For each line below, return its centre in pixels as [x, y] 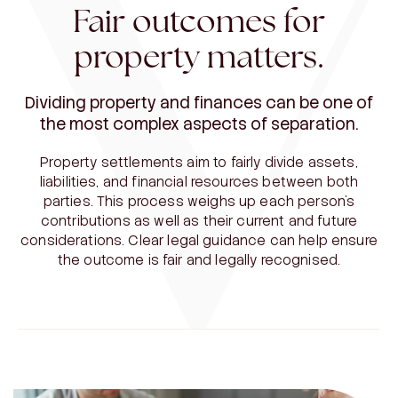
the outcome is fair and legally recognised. [199, 260]
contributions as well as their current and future [199, 221]
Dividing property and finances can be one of [199, 102]
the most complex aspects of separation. [199, 123]
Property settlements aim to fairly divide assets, [199, 162]
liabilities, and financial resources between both [199, 182]
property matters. [199, 56]
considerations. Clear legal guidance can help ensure [199, 240]
